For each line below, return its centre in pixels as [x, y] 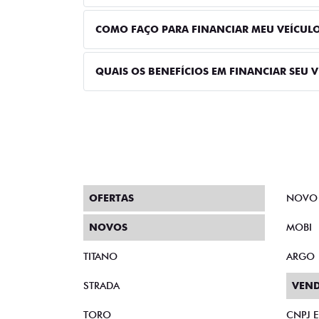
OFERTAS [111, 198]
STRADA [101, 286]
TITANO [100, 256]
